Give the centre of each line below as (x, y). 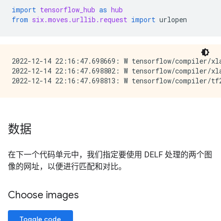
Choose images (43, 195)
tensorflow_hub (68, 10)
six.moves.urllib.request (80, 19)
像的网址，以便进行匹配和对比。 (67, 166)
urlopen (173, 19)
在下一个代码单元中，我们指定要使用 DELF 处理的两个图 (110, 155)
